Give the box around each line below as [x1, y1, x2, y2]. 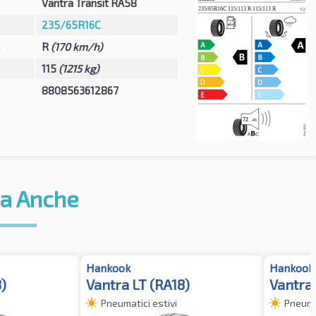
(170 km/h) [50, 39, 102, 53]
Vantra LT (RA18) [86, 275, 190, 293]
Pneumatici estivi [101, 296, 177, 309]
